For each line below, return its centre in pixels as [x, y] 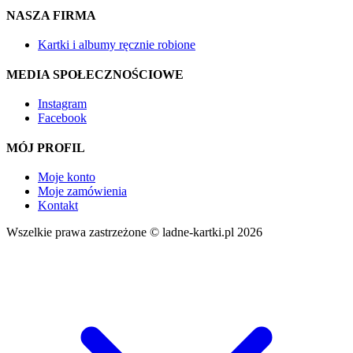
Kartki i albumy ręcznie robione [117, 45]
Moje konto [67, 177]
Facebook [62, 118]
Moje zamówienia [82, 191]
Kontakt [58, 206]
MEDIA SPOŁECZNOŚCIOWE [95, 75]
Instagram [62, 104]
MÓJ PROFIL [46, 148]
